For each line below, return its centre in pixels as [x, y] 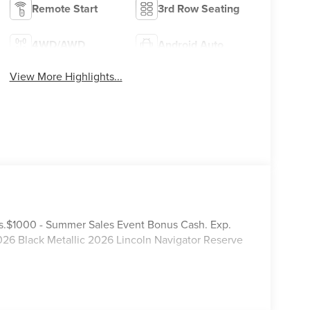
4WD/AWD [58, 44]
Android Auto [191, 44]
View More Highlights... [66, 76]
